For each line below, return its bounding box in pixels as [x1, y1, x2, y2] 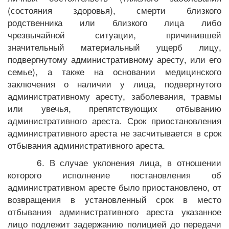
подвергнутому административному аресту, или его [8, 53, 221, 65]
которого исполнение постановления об [8, 168, 221, 181]
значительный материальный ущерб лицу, [8, 40, 221, 53]
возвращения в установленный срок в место [8, 193, 221, 205]
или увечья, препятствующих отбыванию [8, 102, 221, 114]
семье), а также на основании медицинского [8, 65, 221, 78]
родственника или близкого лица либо [8, 16, 221, 29]
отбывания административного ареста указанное [8, 205, 221, 218]
